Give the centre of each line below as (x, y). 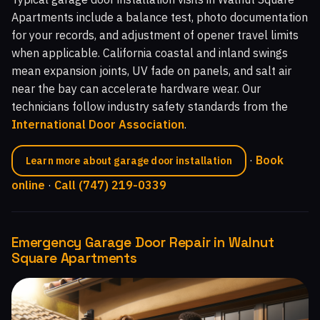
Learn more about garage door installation (129, 161)
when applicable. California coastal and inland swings (150, 53)
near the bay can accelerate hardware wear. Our (136, 89)
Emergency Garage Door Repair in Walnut (143, 243)
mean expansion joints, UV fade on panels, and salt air (151, 71)
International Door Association (98, 125)
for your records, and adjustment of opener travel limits (155, 35)
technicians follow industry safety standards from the (150, 107)
